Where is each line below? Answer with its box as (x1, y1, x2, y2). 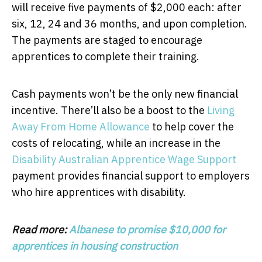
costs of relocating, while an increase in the (12, 136, 220, 150)
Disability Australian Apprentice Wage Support (12, 152, 236, 166)
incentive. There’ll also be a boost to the (12, 103, 207, 117)
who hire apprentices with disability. (12, 185, 186, 199)
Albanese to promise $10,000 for (69, 222, 226, 236)
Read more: (12, 222, 69, 236)
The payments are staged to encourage (12, 33, 202, 47)
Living (207, 103, 235, 117)
